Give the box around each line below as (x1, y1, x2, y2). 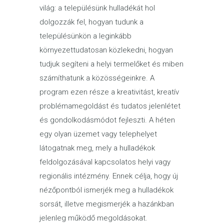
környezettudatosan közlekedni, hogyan (39, 45, 173, 54)
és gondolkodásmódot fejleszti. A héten (39, 115, 175, 124)
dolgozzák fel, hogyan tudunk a (39, 17, 143, 26)
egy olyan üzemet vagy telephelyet (39, 129, 157, 138)
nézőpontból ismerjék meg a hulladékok (39, 185, 173, 194)
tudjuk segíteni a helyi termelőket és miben (39, 59, 183, 68)
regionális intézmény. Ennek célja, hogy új (39, 171, 178, 180)
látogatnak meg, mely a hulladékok (39, 143, 155, 152)
